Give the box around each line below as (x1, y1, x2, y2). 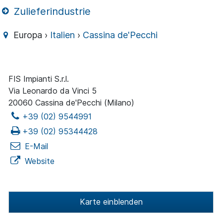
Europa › (11, 30, 51, 41)
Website (22, 156, 55, 166)
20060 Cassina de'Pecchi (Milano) (8, 98, 134, 108)
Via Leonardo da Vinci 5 (8, 86, 97, 96)
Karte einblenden (79, 197, 143, 207)
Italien (50, 30, 75, 41)
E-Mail (22, 141, 48, 152)
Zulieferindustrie (11, 5, 91, 17)
